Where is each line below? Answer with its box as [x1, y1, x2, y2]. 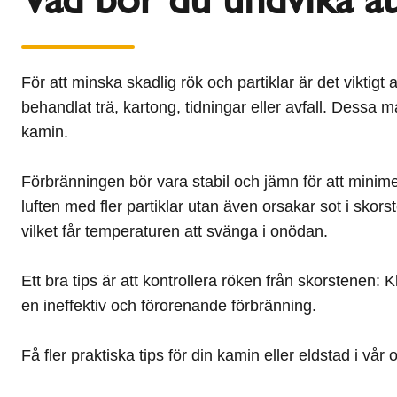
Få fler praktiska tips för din [21, 346, 217, 364]
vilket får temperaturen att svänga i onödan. [21, 222, 328, 240]
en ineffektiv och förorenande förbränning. [21, 297, 316, 315]
